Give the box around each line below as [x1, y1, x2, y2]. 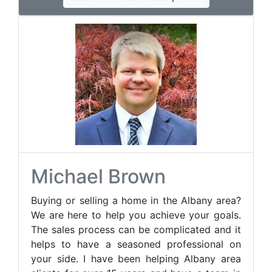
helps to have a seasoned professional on [31, 238, 241, 250]
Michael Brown [31, 165, 166, 188]
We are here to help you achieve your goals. [31, 209, 241, 221]
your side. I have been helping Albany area [31, 253, 241, 265]
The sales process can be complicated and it [31, 223, 241, 236]
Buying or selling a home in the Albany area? [31, 194, 241, 206]
